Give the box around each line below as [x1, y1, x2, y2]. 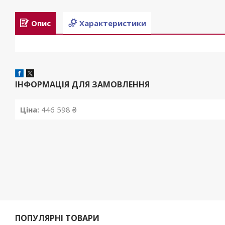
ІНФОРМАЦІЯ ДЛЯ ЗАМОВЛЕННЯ [15, 79, 150, 90]
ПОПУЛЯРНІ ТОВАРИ [15, 212, 100, 224]
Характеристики [79, 18, 146, 28]
